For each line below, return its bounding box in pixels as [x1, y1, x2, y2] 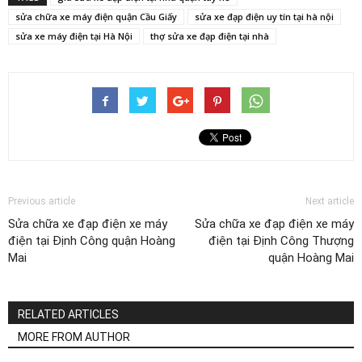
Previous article [8, 196, 75, 208]
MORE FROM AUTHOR [18, 330, 130, 344]
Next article [305, 196, 354, 208]
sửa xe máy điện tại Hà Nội [15, 30, 133, 43]
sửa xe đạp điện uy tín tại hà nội [195, 11, 334, 23]
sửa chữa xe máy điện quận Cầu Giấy [15, 11, 177, 23]
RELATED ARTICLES [18, 308, 119, 322]
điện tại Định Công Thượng [208, 234, 354, 249]
